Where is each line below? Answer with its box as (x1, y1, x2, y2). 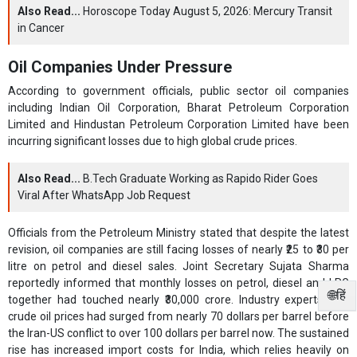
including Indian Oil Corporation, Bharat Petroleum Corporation (8, 101, 349, 115)
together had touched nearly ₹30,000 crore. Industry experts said (8, 293, 349, 307)
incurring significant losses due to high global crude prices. (8, 135, 297, 148)
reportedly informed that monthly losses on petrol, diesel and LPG (8, 277, 349, 290)
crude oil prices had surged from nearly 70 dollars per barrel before (8, 310, 349, 324)
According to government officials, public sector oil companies (8, 84, 349, 98)
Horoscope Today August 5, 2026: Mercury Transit (83, 5, 332, 18)
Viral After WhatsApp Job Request (18, 189, 190, 202)
